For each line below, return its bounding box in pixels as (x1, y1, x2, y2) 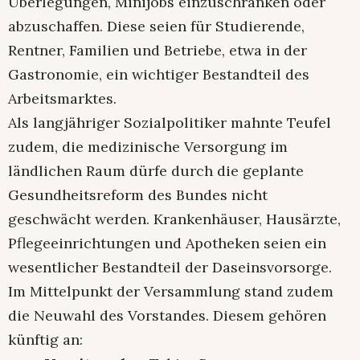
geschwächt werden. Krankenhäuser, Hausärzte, (8, 210, 341, 229)
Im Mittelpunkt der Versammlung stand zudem (8, 282, 333, 301)
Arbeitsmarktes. (8, 89, 117, 108)
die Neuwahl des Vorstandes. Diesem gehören (8, 306, 326, 325)
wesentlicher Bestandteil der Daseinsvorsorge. (8, 258, 332, 277)
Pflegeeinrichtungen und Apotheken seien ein (8, 234, 326, 253)
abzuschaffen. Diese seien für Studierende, (8, 17, 305, 36)
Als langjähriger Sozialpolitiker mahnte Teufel (8, 113, 331, 133)
